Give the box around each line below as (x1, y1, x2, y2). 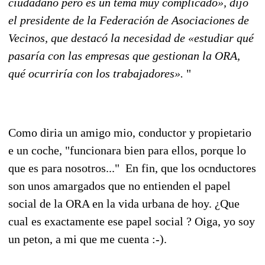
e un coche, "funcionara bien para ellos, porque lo (8, 143, 246, 157)
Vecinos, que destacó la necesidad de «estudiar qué (8, 31, 254, 44)
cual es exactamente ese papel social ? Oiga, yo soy (8, 214, 255, 228)
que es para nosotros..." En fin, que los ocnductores (8, 161, 256, 174)
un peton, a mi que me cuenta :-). (8, 232, 167, 245)
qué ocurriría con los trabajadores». (8, 66, 186, 80)
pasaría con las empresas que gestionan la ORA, (8, 49, 240, 62)
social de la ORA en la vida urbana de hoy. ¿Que (8, 196, 240, 210)
